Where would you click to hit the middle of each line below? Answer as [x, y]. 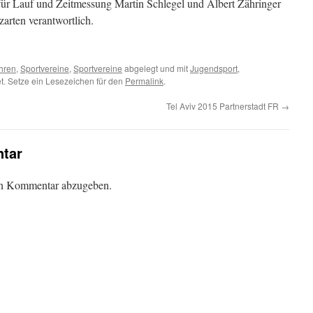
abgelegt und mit [156, 68]
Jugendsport [214, 68]
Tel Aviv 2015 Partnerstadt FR [224, 106]
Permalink [144, 81]
